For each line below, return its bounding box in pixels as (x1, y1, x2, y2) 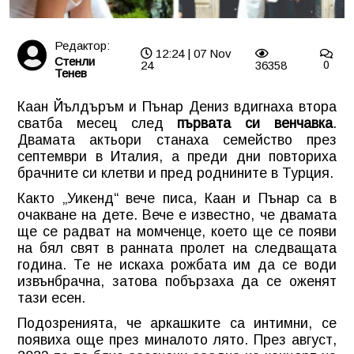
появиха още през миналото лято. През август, (17, 331, 337, 348)
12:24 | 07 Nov (152, 46, 232, 60)
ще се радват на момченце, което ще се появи (17, 223, 337, 239)
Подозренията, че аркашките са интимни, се (17, 314, 337, 331)
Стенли (54, 54, 95, 68)
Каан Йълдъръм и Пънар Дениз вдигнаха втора (17, 98, 337, 115)
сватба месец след (17, 115, 178, 131)
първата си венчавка (177, 115, 333, 131)
